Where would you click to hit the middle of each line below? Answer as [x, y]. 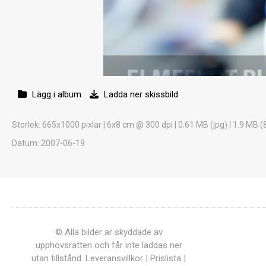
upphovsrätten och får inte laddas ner [109, 245]
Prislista [166, 258]
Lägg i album [57, 94]
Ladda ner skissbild [140, 94]
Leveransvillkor [114, 258]
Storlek [25, 125]
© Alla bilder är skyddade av [109, 232]
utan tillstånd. [58, 258]
